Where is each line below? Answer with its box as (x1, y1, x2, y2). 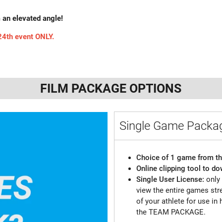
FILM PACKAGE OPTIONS (40, 81, 182, 96)
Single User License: (136, 174, 207, 184)
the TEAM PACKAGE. (136, 207, 206, 217)
